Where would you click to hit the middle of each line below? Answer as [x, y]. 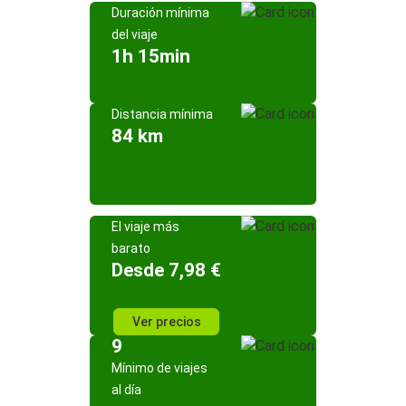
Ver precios [166, 322]
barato [131, 248]
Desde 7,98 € [166, 270]
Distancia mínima [162, 114]
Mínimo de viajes [159, 368]
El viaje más [145, 227]
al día [126, 390]
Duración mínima [160, 13]
